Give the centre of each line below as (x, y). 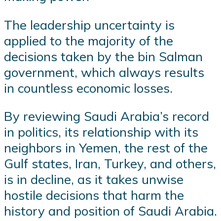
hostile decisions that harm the (94, 195)
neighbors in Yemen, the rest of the (106, 148)
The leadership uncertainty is (89, 24)
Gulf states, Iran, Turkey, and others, (110, 164)
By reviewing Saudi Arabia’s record (107, 116)
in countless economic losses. (88, 88)
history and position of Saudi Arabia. (110, 211)
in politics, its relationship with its (101, 132)
